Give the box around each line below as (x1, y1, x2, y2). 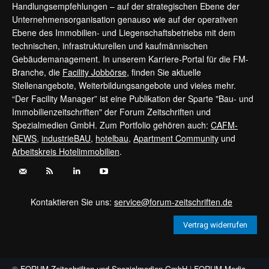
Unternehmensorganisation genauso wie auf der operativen (12, 13, 238, 26)
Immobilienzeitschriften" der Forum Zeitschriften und (12, 106, 211, 118)
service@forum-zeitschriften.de (114, 196, 233, 208)
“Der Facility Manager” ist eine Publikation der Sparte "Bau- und (12, 92, 253, 105)
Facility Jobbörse (62, 66, 127, 79)
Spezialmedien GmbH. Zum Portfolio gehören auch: (12, 119, 211, 131)
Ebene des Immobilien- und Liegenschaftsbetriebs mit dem (12, 26, 235, 39)
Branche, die (12, 66, 62, 79)
